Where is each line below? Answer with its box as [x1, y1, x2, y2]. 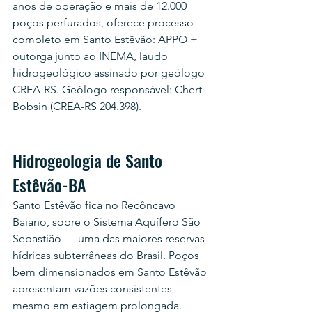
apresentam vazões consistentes [13, 282, 175, 295]
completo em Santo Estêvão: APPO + [13, 33, 201, 46]
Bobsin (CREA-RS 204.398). [13, 100, 141, 113]
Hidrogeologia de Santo [13, 148, 166, 173]
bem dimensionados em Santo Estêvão [13, 265, 210, 279]
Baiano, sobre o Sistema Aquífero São [13, 215, 203, 228]
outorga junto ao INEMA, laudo [13, 49, 171, 63]
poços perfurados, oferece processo [13, 16, 196, 29]
